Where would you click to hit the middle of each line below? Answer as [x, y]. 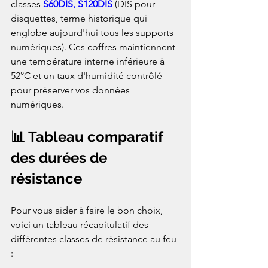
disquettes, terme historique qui [80, 18]
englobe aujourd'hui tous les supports [93, 32]
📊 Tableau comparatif [89, 136]
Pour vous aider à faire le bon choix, [88, 210]
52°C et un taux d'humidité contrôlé [88, 75]
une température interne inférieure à [89, 61]
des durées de [61, 157]
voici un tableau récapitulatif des [81, 224]
